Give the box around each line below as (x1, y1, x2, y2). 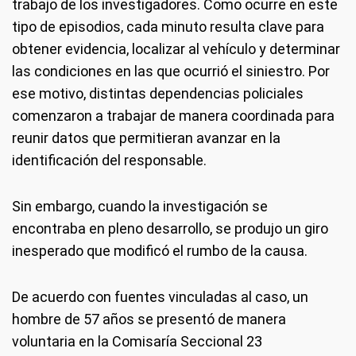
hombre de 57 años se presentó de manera (12, 311, 286, 327)
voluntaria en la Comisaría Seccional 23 (12, 333, 262, 350)
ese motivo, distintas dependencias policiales (12, 85, 304, 102)
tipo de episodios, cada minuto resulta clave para (12, 18, 324, 35)
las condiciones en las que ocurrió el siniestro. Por (12, 63, 330, 79)
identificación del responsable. (12, 152, 207, 168)
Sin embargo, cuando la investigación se (12, 198, 268, 215)
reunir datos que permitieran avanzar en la (12, 130, 281, 146)
